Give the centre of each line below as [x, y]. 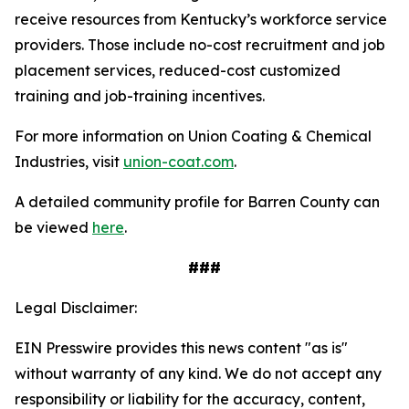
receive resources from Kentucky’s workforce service [201, 19]
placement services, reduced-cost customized [178, 70]
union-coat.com [178, 162]
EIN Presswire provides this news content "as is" [181, 348]
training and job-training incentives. [140, 96]
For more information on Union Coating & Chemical [193, 136]
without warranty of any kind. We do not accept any [198, 373]
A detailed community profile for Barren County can [197, 202]
